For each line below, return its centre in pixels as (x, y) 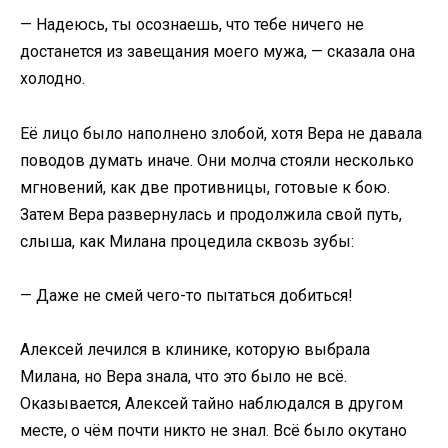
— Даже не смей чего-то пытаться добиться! (186, 295)
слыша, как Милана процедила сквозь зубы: (187, 241)
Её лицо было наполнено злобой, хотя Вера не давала (221, 133)
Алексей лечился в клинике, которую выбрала (195, 349)
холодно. (52, 79)
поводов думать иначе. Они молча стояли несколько (217, 160)
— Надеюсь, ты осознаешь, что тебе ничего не (192, 25)
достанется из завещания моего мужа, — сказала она (217, 52)
